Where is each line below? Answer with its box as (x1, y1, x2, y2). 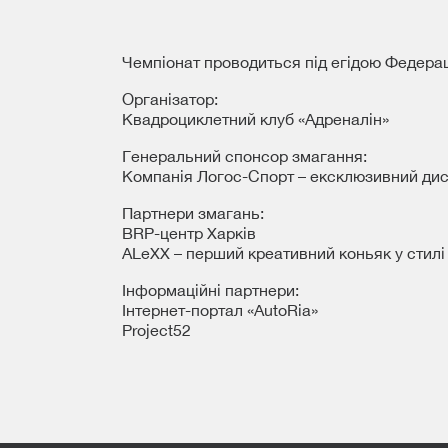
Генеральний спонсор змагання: (122, 147, 367, 165)
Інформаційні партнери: (122, 281, 299, 299)
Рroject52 (122, 321, 191, 339)
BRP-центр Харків (122, 224, 256, 242)
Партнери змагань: (122, 204, 264, 222)
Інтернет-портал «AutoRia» (122, 301, 318, 319)
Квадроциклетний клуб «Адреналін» (122, 110, 389, 128)
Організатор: (122, 90, 218, 108)
